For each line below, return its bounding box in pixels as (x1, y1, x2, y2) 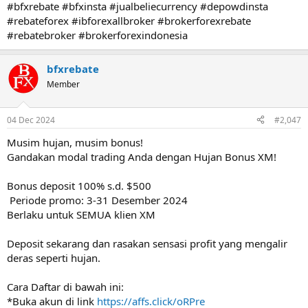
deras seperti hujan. (7, 250, 100, 265)
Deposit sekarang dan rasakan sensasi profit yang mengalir (7, 236, 287, 250)
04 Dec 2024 (7, 113, 55, 126)
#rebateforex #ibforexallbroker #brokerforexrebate (7, 14, 251, 27)
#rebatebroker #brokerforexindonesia (7, 28, 188, 42)
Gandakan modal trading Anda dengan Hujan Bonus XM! (7, 149, 276, 164)
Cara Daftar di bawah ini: (7, 279, 124, 294)
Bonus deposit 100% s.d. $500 (7, 178, 151, 192)
